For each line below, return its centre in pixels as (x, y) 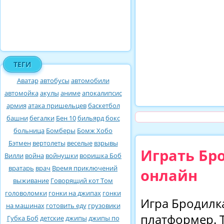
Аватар (27, 80)
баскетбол (104, 105)
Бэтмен (19, 143)
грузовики (104, 205)
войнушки (62, 155)
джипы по (104, 218)
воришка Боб (100, 155)
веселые (79, 143)
